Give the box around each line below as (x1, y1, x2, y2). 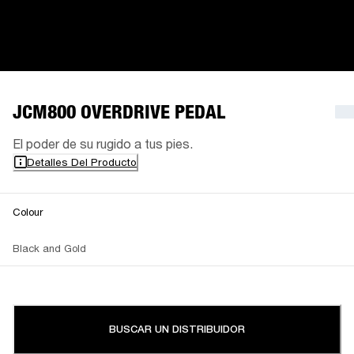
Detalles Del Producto (27, 155, 137, 168)
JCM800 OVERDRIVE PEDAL (13, 100, 225, 123)
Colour (13, 205, 43, 218)
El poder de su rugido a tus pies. (13, 135, 193, 151)
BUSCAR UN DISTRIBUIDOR (109, 322, 245, 335)
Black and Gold (13, 241, 86, 254)
